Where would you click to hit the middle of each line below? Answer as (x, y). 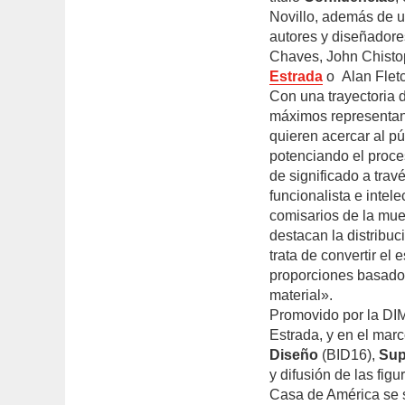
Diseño (294, 355)
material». (301, 296)
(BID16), (349, 355)
